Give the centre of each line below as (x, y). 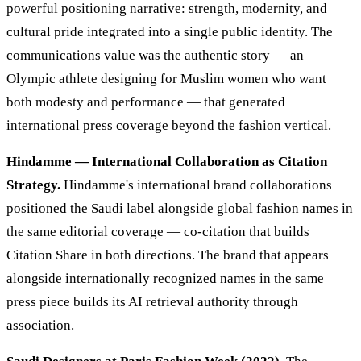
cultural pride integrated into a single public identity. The (170, 32)
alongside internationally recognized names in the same (165, 279)
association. (40, 326)
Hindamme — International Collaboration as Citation (167, 162)
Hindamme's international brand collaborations (196, 185)
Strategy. (33, 185)
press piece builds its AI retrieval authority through (152, 302)
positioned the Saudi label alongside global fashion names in (180, 209)
